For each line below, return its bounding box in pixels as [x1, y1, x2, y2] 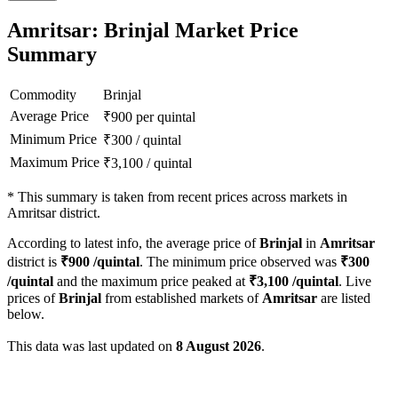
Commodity [10, 87, 76, 103]
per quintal [136, 109, 195, 125]
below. [7, 306, 44, 322]
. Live [338, 274, 371, 290]
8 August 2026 [176, 338, 261, 354]
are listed [317, 291, 370, 306]
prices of [7, 291, 59, 306]
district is [7, 254, 60, 270]
